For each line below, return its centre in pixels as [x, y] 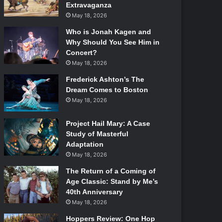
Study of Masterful [97, 134]
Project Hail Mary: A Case [108, 123]
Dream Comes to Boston [107, 90]
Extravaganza [88, 5]
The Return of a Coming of [111, 171]
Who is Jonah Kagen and [108, 32]
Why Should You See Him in [112, 42]
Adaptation [84, 144]
